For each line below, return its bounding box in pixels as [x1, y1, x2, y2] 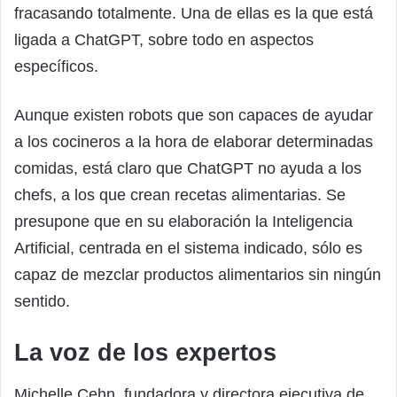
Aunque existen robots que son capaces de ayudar [14, 105, 373, 124]
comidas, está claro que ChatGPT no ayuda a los [14, 159, 362, 177]
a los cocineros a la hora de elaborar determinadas [14, 132, 373, 151]
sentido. [14, 292, 70, 310]
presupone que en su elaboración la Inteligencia [14, 212, 353, 230]
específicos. [14, 57, 98, 75]
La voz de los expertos [14, 339, 276, 366]
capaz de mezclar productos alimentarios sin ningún [14, 265, 381, 284]
